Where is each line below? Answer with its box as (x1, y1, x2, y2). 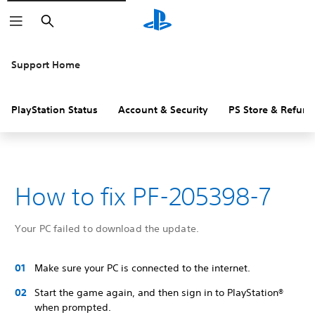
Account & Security (118, 103, 208, 116)
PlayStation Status (11, 103, 98, 116)
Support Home (11, 58, 80, 71)
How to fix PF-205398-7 (15, 182, 271, 210)
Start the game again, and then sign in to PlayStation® (34, 286, 283, 299)
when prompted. (34, 301, 111, 314)
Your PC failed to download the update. (15, 222, 199, 235)
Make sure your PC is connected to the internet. (34, 262, 250, 274)
